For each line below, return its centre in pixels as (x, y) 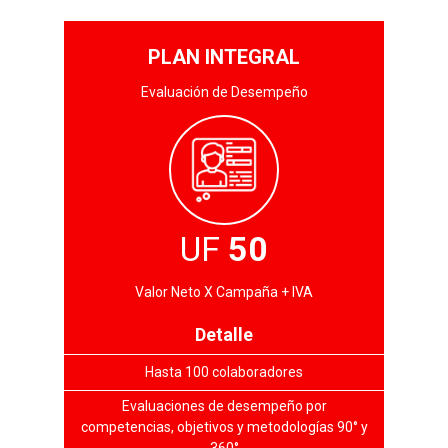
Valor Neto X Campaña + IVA (224, 292)
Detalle (224, 334)
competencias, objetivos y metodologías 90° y (224, 426)
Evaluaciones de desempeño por (224, 405)
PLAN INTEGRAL (224, 56)
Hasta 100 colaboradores (224, 371)
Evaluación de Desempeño (224, 91)
